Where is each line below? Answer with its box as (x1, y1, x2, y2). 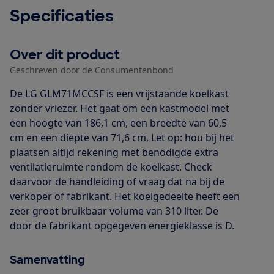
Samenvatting (10, 252, 85, 267)
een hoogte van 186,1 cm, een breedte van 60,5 (10, 116, 227, 130)
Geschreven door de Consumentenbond (10, 64, 174, 76)
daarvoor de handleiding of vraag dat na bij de (10, 174, 224, 188)
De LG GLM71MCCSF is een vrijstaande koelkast (10, 86, 229, 100)
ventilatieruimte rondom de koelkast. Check (10, 160, 212, 174)
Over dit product (10, 45, 120, 64)
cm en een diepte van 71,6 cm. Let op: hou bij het (10, 130, 234, 144)
